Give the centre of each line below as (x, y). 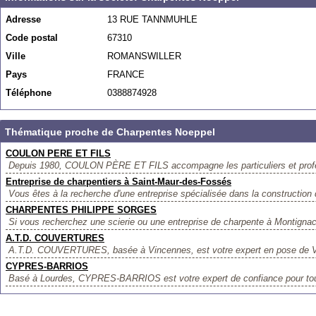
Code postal (32, 38)
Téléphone (29, 93)
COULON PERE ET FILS (58, 153)
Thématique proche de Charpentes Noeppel (110, 132)
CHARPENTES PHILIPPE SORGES (81, 210)
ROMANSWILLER (144, 56)
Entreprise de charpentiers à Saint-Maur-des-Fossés (119, 182)
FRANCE (126, 74)
